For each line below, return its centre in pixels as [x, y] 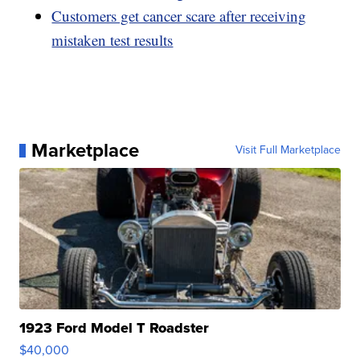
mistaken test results [112, 40]
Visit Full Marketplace [288, 150]
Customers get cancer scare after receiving [179, 16]
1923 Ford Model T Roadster [115, 328]
